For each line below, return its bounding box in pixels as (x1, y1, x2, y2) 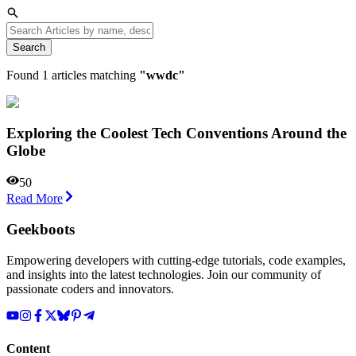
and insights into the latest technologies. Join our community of (6, 267, 321, 281)
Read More (6, 192, 63, 206)
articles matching (52, 68, 136, 82)
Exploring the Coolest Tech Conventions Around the (6, 124, 346, 141)
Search (13, 41, 45, 53)
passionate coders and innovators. (6, 281, 174, 296)
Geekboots (6, 220, 75, 238)
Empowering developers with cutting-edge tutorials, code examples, (6, 253, 346, 267)
